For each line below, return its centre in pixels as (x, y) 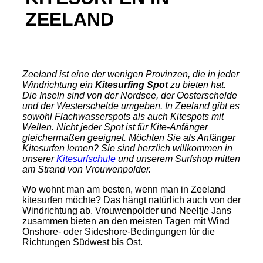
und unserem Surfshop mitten (178, 159)
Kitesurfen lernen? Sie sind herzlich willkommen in (127, 148)
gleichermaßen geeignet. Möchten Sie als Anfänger (129, 138)
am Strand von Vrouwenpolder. (87, 169)
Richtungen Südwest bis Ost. (82, 242)
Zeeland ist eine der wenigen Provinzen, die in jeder (131, 74)
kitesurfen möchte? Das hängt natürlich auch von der (131, 200)
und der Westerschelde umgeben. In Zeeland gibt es (131, 106)
